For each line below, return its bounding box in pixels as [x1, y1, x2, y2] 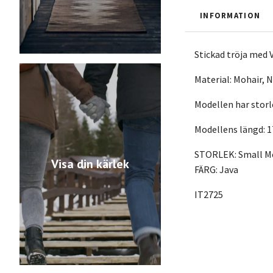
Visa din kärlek [51, 156, 129, 172]
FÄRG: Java [194, 163, 238, 176]
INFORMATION [200, 10, 261, 21]
